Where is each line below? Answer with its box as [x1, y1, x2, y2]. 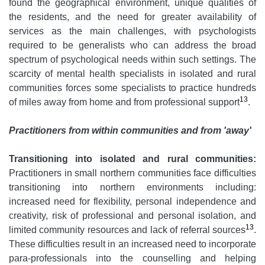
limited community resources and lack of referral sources [9, 225, 245, 235]
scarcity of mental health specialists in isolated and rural [9, 69, 256, 79]
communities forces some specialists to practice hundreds [9, 83, 256, 93]
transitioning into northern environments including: [9, 182, 256, 193]
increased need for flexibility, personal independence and [9, 196, 256, 207]
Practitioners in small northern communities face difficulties [9, 168, 256, 179]
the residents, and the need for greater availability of [9, 12, 256, 22]
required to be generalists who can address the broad [9, 40, 256, 51]
